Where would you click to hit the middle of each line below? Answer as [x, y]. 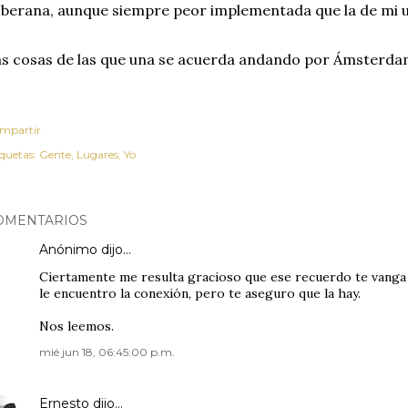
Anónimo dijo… [85, 250]
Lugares [97, 154]
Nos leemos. [76, 326]
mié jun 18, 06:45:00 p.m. [107, 352]
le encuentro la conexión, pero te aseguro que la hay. [200, 293]
